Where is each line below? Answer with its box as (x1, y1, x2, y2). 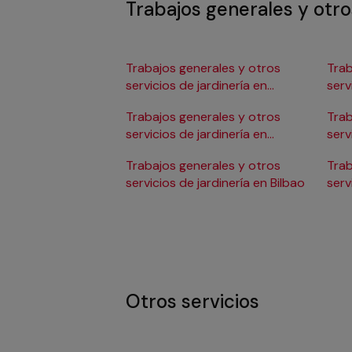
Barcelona (126, 143, 183, 160)
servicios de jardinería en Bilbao (126, 174, 305, 192)
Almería (126, 94, 168, 112)
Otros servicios (126, 289, 259, 314)
